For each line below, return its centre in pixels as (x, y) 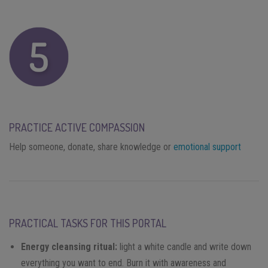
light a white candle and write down (184, 246)
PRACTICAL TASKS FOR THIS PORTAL (88, 223)
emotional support (207, 147)
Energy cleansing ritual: (69, 246)
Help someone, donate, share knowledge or (91, 147)
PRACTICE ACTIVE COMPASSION (77, 127)
